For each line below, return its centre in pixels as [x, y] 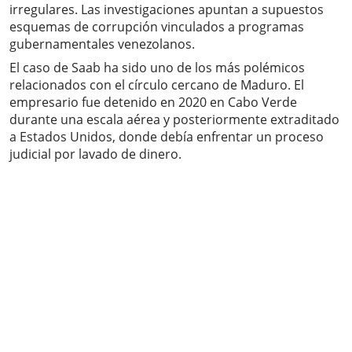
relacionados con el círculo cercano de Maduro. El [157, 85]
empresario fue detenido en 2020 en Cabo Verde [153, 103]
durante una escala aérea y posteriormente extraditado [174, 120]
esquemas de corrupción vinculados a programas [157, 27]
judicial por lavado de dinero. [95, 154]
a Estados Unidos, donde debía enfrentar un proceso [167, 137]
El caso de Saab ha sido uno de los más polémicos [157, 68]
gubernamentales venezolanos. [102, 44]
